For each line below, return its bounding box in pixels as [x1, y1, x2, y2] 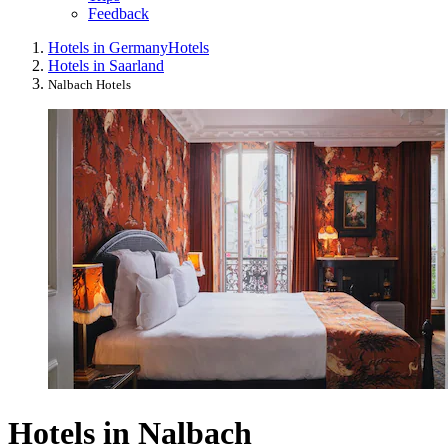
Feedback [88, 5, 149, 23]
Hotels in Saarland [48, 57, 164, 75]
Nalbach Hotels [48, 77, 131, 93]
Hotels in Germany [48, 39, 168, 57]
